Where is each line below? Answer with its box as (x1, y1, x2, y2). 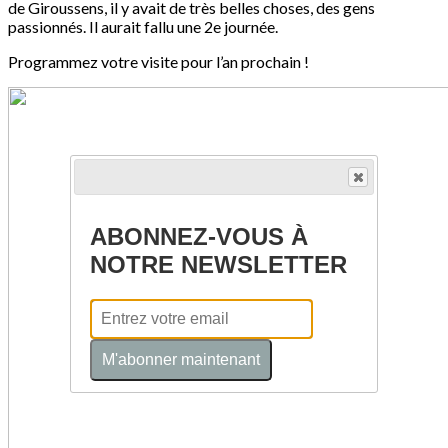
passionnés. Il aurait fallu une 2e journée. (8, 17, 278, 37)
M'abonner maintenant (101, 350, 260, 368)
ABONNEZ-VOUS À (89, 222, 308, 250)
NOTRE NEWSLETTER (89, 250, 347, 278)
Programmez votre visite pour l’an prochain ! (8, 52, 309, 72)
